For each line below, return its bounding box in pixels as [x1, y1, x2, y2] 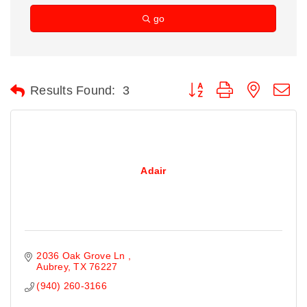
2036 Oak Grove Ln [36, 250, 128, 261]
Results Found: [30, 84, 116, 97]
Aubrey [36, 261, 68, 272]
